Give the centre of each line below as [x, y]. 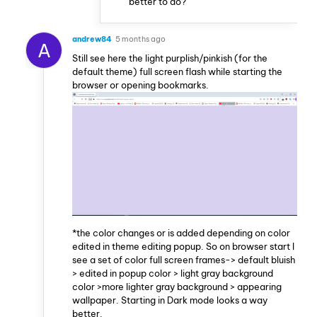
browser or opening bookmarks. [140, 85]
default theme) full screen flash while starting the [177, 71]
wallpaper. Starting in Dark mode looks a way [170, 300]
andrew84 [92, 39]
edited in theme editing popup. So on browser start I [183, 246]
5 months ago [140, 39]
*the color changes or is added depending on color [181, 232]
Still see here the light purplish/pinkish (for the [170, 58]
